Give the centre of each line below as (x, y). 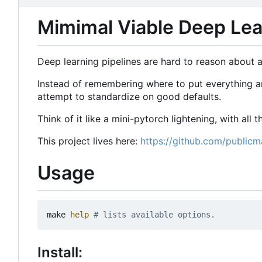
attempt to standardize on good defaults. (129, 96)
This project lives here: (89, 141)
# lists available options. (154, 215)
